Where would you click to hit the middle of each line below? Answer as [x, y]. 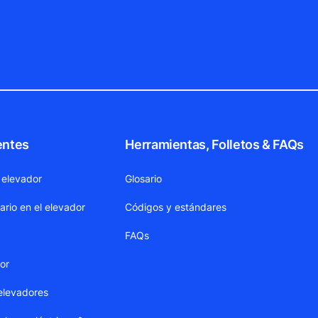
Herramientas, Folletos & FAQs [214, 145]
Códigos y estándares [176, 207]
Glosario [144, 179]
